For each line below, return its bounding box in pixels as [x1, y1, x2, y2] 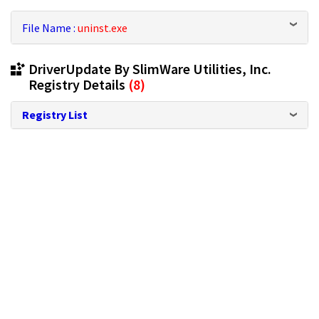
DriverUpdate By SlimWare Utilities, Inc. [28, 60, 271, 78]
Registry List [22, 108, 88, 122]
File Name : [22, 21, 78, 36]
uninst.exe [78, 21, 127, 36]
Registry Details [28, 75, 128, 94]
